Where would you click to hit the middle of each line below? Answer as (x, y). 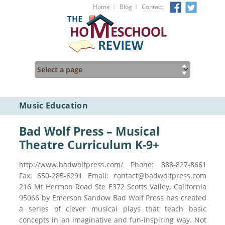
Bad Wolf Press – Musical (90, 131)
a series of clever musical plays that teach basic (113, 209)
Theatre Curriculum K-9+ (89, 145)
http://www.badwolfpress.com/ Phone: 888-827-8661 (113, 164)
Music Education (53, 105)
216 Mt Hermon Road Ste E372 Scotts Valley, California (113, 187)
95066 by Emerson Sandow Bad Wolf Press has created (113, 198)
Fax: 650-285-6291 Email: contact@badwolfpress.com (113, 176)
